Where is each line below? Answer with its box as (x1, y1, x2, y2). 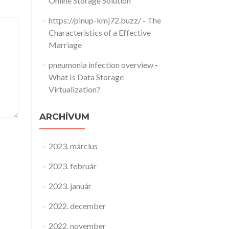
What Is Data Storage (48, 72, 124, 82)
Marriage (48, 40, 82, 50)
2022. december (48, 201, 106, 211)
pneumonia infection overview (48, 60, 153, 70)
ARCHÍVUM (39, 111, 89, 122)
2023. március (48, 141, 98, 151)
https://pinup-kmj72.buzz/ (48, 15, 141, 25)
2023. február (48, 161, 97, 171)
